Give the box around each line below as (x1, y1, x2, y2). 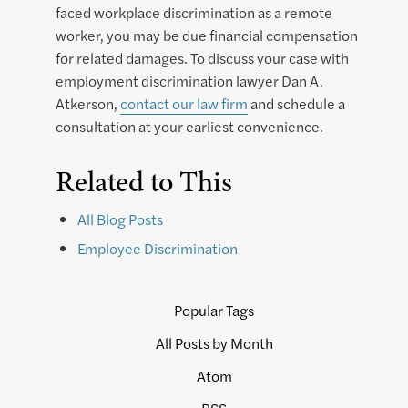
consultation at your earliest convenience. (56, 116, 323, 138)
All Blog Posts (77, 209, 163, 230)
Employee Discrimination (77, 238, 238, 260)
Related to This (56, 161, 232, 202)
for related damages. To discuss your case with (56, 47, 349, 69)
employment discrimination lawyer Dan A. (56, 70, 323, 92)
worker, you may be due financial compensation (56, 25, 358, 46)
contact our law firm (120, 93, 248, 115)
